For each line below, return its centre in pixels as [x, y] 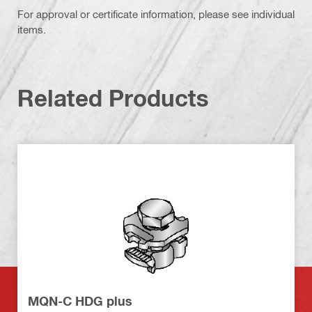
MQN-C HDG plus [80, 301]
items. [32, 30]
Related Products [113, 98]
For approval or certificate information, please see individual [156, 14]
